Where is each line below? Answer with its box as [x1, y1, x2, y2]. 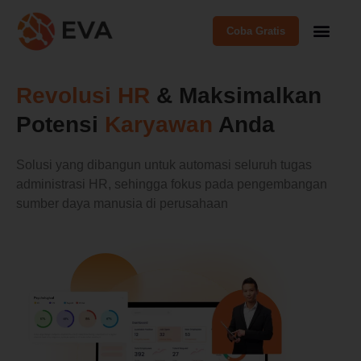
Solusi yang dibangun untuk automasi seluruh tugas [16, 158, 312, 172]
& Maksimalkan [150, 83, 322, 108]
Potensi [16, 112, 105, 137]
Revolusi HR [16, 83, 150, 108]
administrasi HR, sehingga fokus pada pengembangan [16, 177, 327, 191]
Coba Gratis [226, 24, 285, 37]
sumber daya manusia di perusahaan [16, 197, 228, 210]
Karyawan [105, 112, 213, 137]
